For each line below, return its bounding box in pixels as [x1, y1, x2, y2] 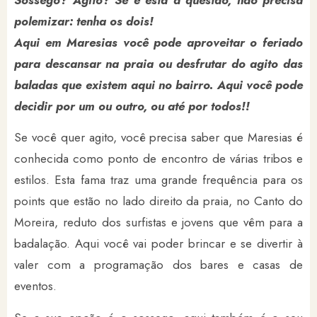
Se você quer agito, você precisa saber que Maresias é [14, 129, 303, 146]
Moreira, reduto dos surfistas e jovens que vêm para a [14, 214, 303, 231]
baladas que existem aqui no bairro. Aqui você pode [14, 76, 303, 93]
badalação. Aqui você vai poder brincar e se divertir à [14, 235, 303, 253]
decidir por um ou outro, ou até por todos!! [14, 98, 250, 115]
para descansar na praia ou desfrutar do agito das [14, 55, 303, 72]
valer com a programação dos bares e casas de [14, 256, 303, 274]
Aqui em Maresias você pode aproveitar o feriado [14, 34, 303, 51]
